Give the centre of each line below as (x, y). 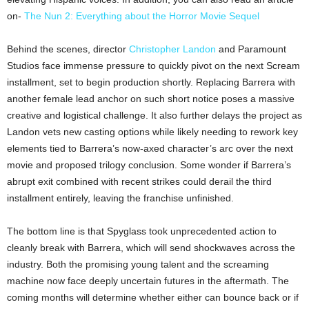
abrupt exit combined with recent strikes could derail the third (139, 181)
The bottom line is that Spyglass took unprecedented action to (142, 231)
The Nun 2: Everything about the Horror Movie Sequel (142, 16)
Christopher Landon (172, 49)
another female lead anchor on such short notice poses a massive (151, 98)
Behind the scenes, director (68, 49)
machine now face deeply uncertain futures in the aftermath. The (148, 280)
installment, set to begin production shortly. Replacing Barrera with (151, 82)
